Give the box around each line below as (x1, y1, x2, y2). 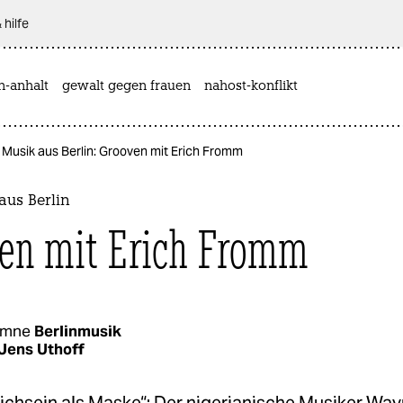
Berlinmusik (34, 320, 121, 341)
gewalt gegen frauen (62, 79, 191, 94)
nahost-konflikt (204, 79, 298, 94)
